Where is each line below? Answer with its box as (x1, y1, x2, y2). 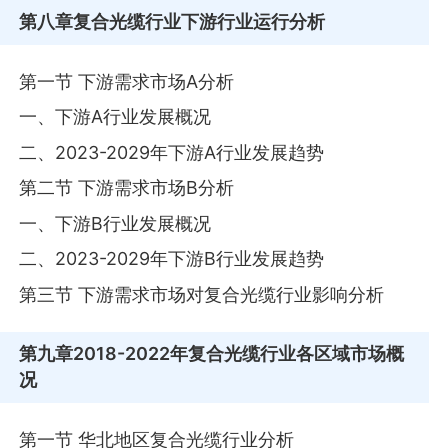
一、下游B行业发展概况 (19, 212, 212, 234)
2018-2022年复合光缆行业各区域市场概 (73, 343, 405, 365)
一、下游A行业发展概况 (19, 106, 212, 128)
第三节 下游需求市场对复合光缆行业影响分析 (19, 283, 385, 305)
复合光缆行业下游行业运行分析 (73, 11, 326, 33)
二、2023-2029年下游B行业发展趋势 (19, 248, 325, 270)
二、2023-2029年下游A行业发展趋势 (19, 141, 325, 163)
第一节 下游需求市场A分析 (19, 70, 235, 92)
